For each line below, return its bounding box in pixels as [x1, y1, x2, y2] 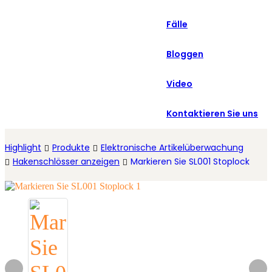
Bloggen [166, 48, 203, 60]
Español [171, 25, 199, 35]
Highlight [5, 141, 41, 154]
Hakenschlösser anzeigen [13, 155, 120, 168]
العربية [171, 1, 195, 11]
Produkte [52, 141, 90, 154]
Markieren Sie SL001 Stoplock [131, 155, 250, 168]
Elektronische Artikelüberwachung [101, 141, 243, 154]
